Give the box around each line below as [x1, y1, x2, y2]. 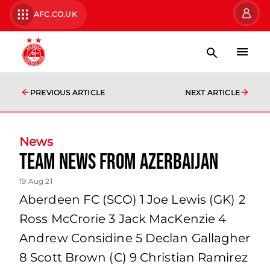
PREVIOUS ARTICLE [30, 88, 105, 97]
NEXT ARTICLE [184, 88, 240, 97]
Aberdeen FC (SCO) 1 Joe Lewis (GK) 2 [19, 192, 245, 207]
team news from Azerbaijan [19, 149, 219, 175]
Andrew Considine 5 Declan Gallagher [19, 231, 251, 245]
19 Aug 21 [19, 177, 52, 186]
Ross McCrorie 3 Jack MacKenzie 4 [19, 212, 227, 226]
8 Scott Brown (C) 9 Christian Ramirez [19, 250, 248, 265]
